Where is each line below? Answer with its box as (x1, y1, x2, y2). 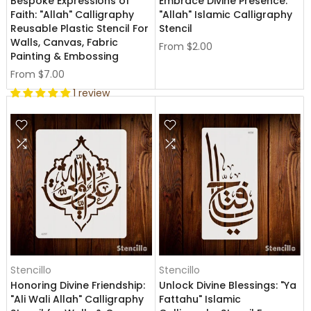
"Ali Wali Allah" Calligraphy (10, 292, 144, 306)
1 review (73, 86, 110, 100)
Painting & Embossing (10, 49, 119, 63)
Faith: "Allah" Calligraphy (10, 8, 134, 22)
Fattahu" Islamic (159, 292, 241, 306)
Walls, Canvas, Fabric (10, 35, 118, 49)
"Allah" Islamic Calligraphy (159, 8, 292, 22)
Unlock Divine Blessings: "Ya (159, 278, 296, 292)
